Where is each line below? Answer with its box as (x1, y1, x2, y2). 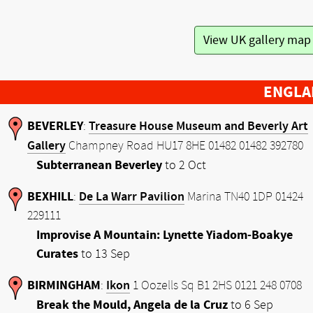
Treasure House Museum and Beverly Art (89, 119, 308, 133)
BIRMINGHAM (27, 278, 101, 293)
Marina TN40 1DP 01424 (184, 190, 303, 204)
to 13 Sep (78, 247, 130, 261)
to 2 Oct (162, 158, 206, 173)
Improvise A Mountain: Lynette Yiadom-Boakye (36, 228, 293, 242)
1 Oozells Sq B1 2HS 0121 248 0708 (130, 279, 302, 293)
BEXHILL (27, 189, 73, 204)
